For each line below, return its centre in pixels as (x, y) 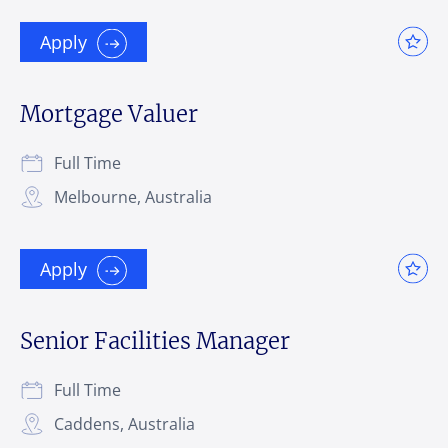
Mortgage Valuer (109, 113)
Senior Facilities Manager (155, 340)
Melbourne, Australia (133, 196)
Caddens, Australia (124, 423)
